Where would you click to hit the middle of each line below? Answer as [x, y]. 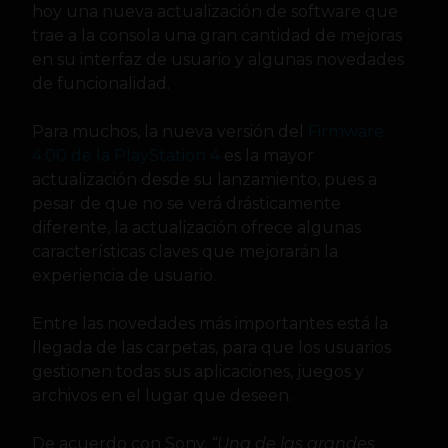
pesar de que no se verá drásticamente [186, 203]
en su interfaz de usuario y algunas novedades [218, 59]
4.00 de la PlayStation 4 [126, 155]
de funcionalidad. [101, 83]
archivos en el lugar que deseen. [162, 395]
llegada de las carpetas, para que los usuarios [211, 347]
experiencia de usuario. [124, 275]
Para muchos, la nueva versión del [170, 131]
